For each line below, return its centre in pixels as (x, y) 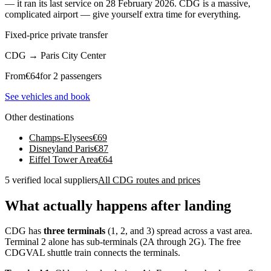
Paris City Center (73, 55)
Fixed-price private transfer (56, 34)
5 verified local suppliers (51, 180)
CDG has (24, 231)
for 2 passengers (71, 76)
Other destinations (39, 117)
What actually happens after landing (118, 205)
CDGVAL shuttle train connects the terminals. (93, 253)
